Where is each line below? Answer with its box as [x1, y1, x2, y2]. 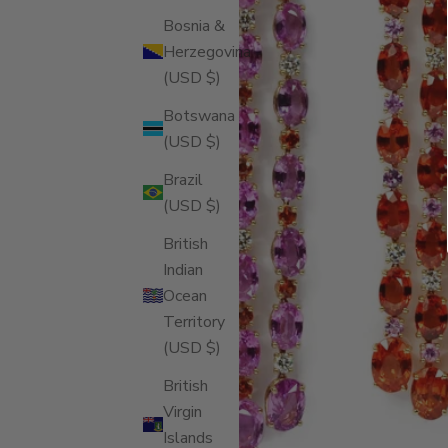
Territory [163, 310, 225, 333]
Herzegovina [163, 40, 251, 63]
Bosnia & [163, 14, 225, 37]
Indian [163, 258, 203, 281]
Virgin [163, 400, 202, 423]
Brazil [163, 168, 203, 191]
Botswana [163, 104, 235, 127]
